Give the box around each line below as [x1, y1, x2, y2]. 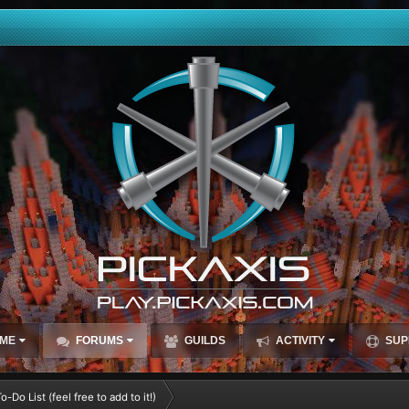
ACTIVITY [272, 334, 325, 347]
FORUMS [72, 334, 123, 347]
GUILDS [181, 334, 225, 347]
